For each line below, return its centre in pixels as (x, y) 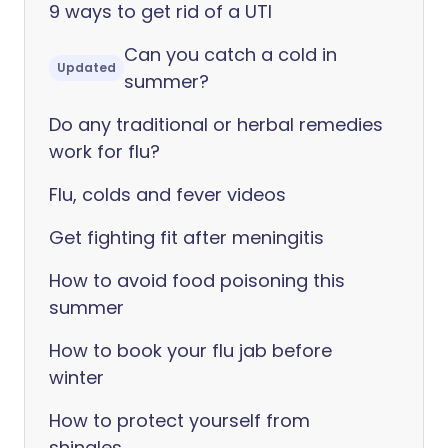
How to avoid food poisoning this (197, 280)
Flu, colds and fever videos (167, 194)
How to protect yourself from (179, 420)
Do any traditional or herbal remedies (216, 124)
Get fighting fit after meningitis (186, 237)
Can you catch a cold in (230, 54)
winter (76, 377)
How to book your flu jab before (190, 350)
